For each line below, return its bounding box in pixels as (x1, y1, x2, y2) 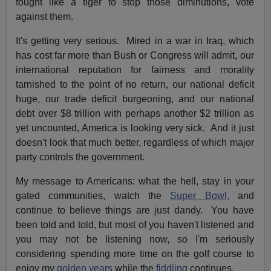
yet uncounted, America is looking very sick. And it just (16, 123, 254, 134)
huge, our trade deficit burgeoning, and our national (16, 94, 254, 105)
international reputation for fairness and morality (16, 65, 254, 76)
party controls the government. (16, 152, 145, 163)
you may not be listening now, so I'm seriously (16, 234, 254, 245)
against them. (16, 11, 74, 22)
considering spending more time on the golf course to (16, 249, 254, 260)
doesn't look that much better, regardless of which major (16, 137, 254, 148)
